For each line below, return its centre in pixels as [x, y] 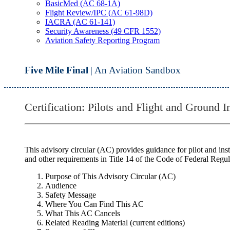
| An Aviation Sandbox [136, 70]
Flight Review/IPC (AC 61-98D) [99, 13]
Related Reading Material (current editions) [115, 222]
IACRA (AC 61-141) [80, 22]
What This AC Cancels [83, 213]
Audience [61, 185]
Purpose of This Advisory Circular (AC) [110, 176]
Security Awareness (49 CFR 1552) [103, 31]
